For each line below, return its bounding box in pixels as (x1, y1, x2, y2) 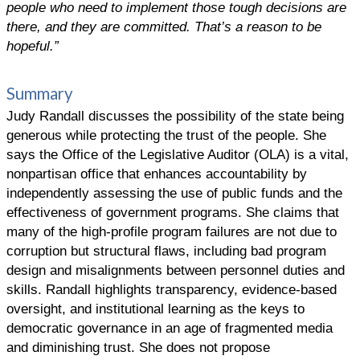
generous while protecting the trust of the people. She (6, 127, 326, 142)
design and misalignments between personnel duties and (6, 262, 345, 277)
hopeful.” (6, 39, 59, 54)
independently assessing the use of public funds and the (6, 185, 342, 200)
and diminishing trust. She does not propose (6, 339, 270, 354)
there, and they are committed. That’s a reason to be (6, 19, 321, 35)
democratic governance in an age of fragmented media (6, 320, 333, 335)
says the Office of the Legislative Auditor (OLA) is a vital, (6, 146, 349, 162)
